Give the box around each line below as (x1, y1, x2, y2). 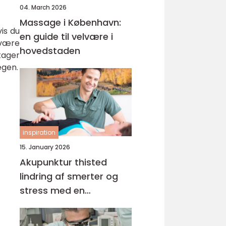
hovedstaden (20, 44, 80, 57)
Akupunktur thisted (20, 156, 107, 168)
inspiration (23, 128, 55, 137)
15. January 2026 (20, 143, 70, 151)
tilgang (20, 212, 51, 225)
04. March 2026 (20, 3, 67, 12)
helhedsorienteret (20, 198, 100, 211)
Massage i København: (20, 16, 121, 29)
